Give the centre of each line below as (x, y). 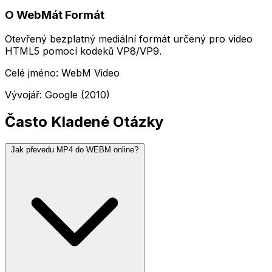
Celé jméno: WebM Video (62, 73)
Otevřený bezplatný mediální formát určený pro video (129, 39)
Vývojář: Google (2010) (57, 95)
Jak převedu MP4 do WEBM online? (75, 150)
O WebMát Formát (55, 15)
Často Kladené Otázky (84, 122)
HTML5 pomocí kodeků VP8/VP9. (83, 51)
